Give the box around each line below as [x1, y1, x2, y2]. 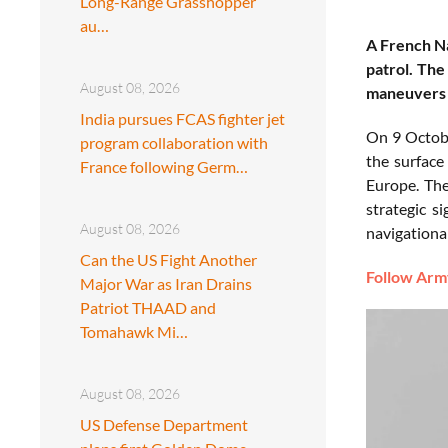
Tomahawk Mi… [80, 321, 188, 341]
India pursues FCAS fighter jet [80, 108, 285, 128]
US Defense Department [80, 414, 248, 434]
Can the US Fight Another [80, 249, 257, 269]
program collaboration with [80, 132, 268, 152]
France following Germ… [80, 156, 248, 176]
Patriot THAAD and [80, 297, 216, 317]
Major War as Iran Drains [80, 273, 252, 293]
